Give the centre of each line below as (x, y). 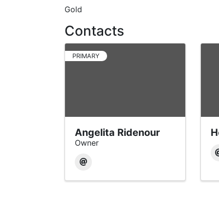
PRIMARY (86, 56)
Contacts (94, 31)
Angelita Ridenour (117, 133)
